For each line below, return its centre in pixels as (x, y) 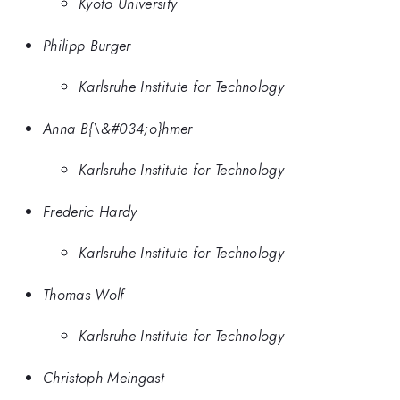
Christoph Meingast (104, 377)
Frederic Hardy (90, 211)
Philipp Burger (87, 45)
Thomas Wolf (84, 294)
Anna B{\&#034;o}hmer (118, 128)
